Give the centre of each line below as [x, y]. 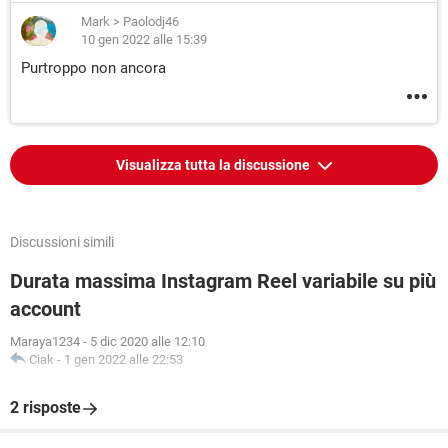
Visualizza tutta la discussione [214, 165]
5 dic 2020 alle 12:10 [147, 341]
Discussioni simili [62, 242]
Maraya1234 [45, 341]
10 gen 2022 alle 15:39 [144, 39]
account [45, 309]
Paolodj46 [151, 21]
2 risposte [45, 407]
